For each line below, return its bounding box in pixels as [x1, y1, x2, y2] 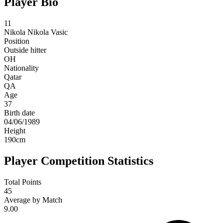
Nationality [4, 64, 39, 73]
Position [4, 37, 29, 46]
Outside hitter [4, 46, 46, 55]
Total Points [4, 178, 41, 187]
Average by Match [4, 196, 62, 205]
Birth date [4, 109, 35, 117]
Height [4, 126, 25, 135]
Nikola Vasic [27, 28, 68, 37]
